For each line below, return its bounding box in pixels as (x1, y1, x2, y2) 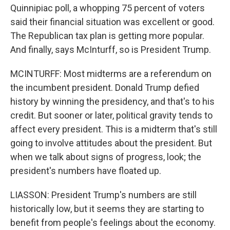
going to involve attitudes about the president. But (10, 137, 212, 148)
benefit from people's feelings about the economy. (10, 217, 216, 228)
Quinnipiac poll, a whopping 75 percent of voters (10, 2, 205, 13)
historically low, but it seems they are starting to (10, 203, 204, 214)
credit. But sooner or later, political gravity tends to (10, 109, 213, 121)
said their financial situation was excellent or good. (10, 16, 215, 27)
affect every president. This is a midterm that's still (10, 123, 217, 135)
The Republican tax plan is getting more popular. (10, 30, 204, 41)
